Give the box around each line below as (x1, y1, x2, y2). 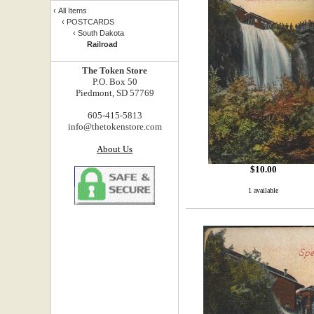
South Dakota (78, 29, 124, 37)
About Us (97, 144, 132, 154)
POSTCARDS (67, 18, 114, 26)
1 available (248, 186, 278, 194)
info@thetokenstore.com (67, 121, 162, 132)
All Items (58, 6, 87, 15)
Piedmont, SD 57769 (75, 88, 154, 98)
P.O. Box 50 (92, 76, 137, 87)
